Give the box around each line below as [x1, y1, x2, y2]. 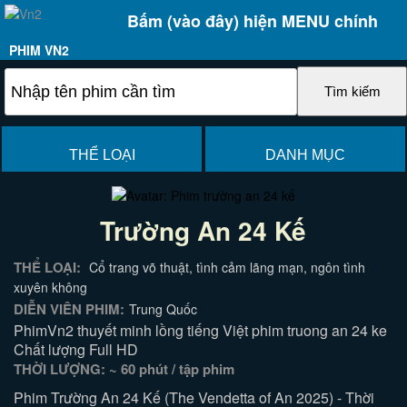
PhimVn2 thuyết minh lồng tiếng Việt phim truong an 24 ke [14, 320, 388, 341]
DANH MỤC [264, 147, 345, 163]
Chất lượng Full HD [14, 339, 139, 360]
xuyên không [14, 278, 88, 296]
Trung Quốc [129, 300, 198, 318]
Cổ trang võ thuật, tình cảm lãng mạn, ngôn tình [85, 258, 366, 276]
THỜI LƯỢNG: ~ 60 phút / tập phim [14, 359, 235, 379]
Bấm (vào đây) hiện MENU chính [126, 9, 378, 33]
